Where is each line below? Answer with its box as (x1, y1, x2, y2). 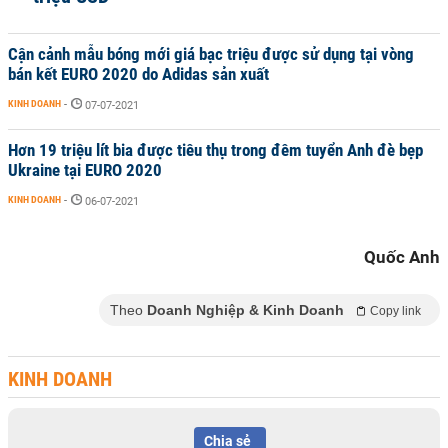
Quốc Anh (364, 247, 440, 267)
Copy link (370, 304, 421, 318)
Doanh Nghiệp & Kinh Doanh (147, 302, 344, 318)
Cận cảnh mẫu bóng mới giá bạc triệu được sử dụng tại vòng (8, 44, 414, 64)
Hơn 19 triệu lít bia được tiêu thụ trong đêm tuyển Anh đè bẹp (8, 140, 423, 160)
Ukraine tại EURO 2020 (8, 160, 162, 180)
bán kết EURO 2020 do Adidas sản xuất (8, 64, 269, 84)
